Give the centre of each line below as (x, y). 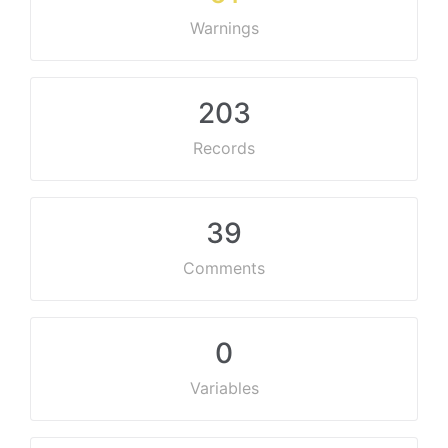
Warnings (224, 28)
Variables (224, 388)
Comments (224, 268)
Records (224, 148)
